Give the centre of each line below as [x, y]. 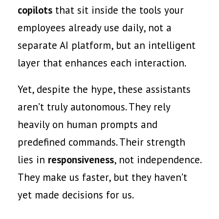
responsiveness [81, 160]
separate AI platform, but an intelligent [107, 45]
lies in [33, 160]
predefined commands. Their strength [101, 142]
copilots [35, 10]
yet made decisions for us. [76, 195]
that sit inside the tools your [118, 10]
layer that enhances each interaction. [102, 63]
